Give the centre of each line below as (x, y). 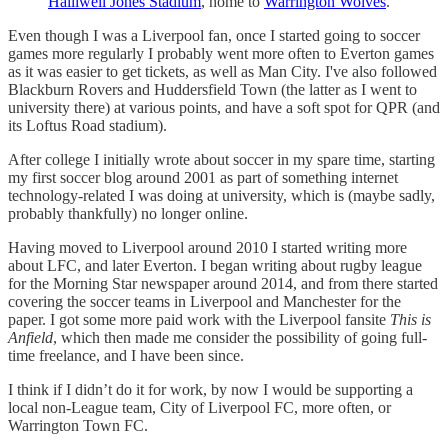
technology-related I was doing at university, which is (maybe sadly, (221, 195)
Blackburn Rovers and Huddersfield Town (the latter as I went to (212, 89)
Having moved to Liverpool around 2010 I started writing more (207, 247)
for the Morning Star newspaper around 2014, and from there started (223, 283)
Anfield (30, 337)
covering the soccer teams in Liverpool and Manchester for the (204, 301)
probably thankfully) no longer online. (128, 213)
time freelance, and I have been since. (126, 355)
